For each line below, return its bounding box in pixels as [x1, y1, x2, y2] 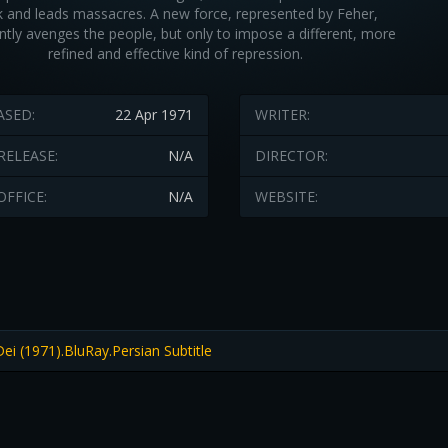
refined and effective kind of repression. [47, 44, 303, 63]
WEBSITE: [255, 187, 318, 206]
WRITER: [255, 105, 310, 124]
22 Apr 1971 [115, 105, 193, 124]
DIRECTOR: [255, 146, 328, 165]
